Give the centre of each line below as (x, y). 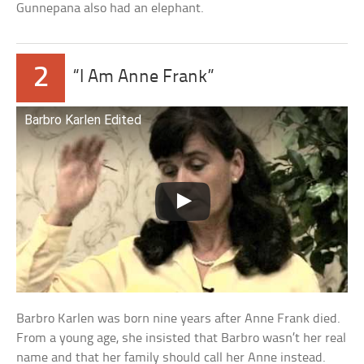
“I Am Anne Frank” (144, 77)
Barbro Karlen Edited (83, 119)
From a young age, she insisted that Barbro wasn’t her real (182, 338)
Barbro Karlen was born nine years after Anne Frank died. (179, 318)
